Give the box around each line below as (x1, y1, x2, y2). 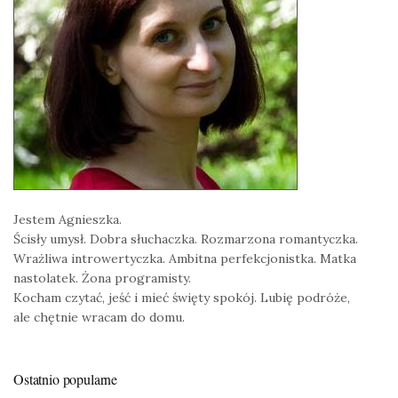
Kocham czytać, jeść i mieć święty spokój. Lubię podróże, (13, 290, 350, 306)
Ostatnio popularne (13, 370, 118, 389)
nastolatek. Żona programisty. (13, 270, 191, 287)
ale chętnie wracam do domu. (13, 309, 185, 326)
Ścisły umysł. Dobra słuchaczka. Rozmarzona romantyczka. (13, 231, 358, 248)
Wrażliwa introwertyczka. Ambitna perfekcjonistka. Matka (13, 251, 356, 267)
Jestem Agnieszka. (13, 211, 122, 228)
